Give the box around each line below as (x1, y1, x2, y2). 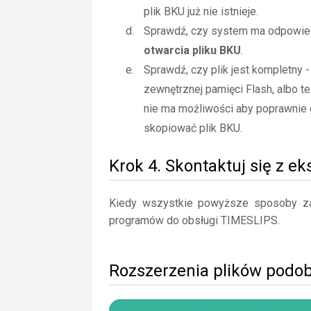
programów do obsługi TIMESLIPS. (109, 214, 280, 227)
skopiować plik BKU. (144, 121, 242, 135)
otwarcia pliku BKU (144, 44, 241, 57)
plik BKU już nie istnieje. (144, 5, 258, 18)
